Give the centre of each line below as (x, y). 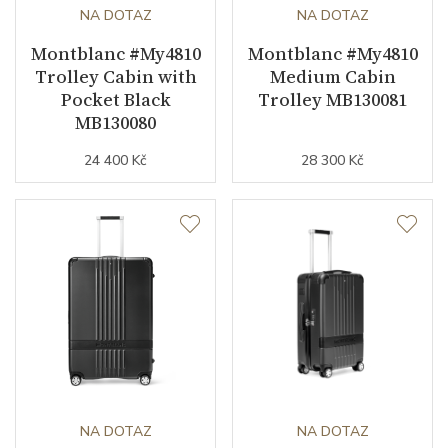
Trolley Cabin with (115, 76)
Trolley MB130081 (332, 99)
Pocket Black (115, 99)
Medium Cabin (332, 76)
